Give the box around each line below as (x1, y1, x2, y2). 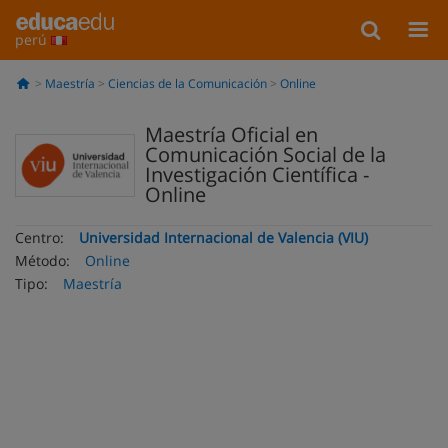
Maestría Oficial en (145, 121, 318, 148)
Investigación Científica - (145, 161, 369, 188)
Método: (15, 251, 70, 270)
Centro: (15, 228, 64, 247)
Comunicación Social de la (145, 141, 386, 168)
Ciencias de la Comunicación (107, 75, 267, 92)
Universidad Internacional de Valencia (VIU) (79, 228, 368, 247)
